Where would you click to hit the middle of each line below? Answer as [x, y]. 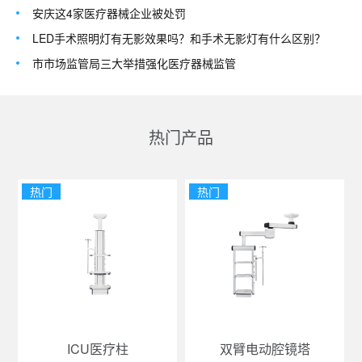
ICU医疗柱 [97, 348]
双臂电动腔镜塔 [265, 348]
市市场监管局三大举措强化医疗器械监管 [134, 63]
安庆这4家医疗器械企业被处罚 [109, 13]
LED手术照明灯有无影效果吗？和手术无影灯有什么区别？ [179, 38]
